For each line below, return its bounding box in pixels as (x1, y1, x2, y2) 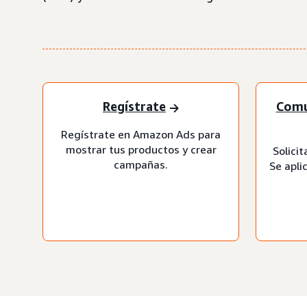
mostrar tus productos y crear (65, 142, 217, 156)
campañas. (114, 157, 168, 171)
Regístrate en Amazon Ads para (61, 127, 221, 141)
